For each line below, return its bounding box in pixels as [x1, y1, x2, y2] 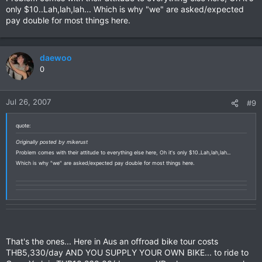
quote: [16, 122, 30, 129]
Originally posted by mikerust [16, 139, 88, 145]
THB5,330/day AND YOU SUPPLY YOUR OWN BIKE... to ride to [6, 247, 249, 257]
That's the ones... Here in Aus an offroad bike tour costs [6, 236, 218, 246]
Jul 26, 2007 [6, 97, 51, 106]
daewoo [40, 53, 72, 63]
